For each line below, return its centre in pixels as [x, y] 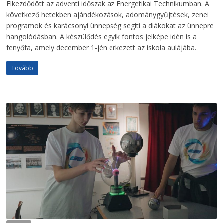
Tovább [23, 68]
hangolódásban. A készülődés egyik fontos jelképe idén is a [102, 37]
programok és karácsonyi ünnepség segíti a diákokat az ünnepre [110, 26]
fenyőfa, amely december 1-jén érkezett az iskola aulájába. [102, 48]
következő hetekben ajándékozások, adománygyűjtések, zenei [108, 15]
